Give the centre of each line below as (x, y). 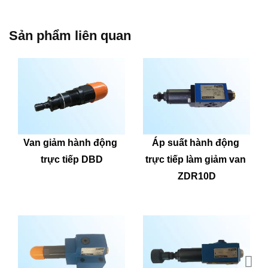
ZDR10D (197, 176)
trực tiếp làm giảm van (195, 160)
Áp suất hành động (195, 143)
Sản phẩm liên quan (70, 36)
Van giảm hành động (70, 143)
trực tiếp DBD (71, 160)
